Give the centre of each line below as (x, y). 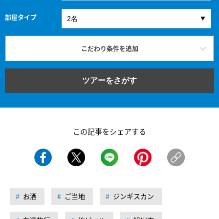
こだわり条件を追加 (109, 48)
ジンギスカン (133, 196)
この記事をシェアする (109, 131)
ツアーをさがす (109, 80)
